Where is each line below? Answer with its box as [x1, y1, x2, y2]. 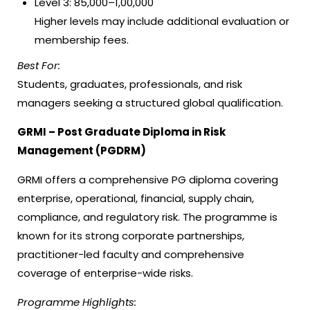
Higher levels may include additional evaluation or [35, 14, 289, 28]
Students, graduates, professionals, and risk [17, 77, 242, 91]
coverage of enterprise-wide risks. [17, 266, 193, 280]
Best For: [17, 58, 60, 73]
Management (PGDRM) [17, 143, 146, 158]
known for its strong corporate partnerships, [17, 228, 244, 243]
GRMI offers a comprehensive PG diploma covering [17, 172, 278, 187]
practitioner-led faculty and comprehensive [17, 247, 244, 262]
